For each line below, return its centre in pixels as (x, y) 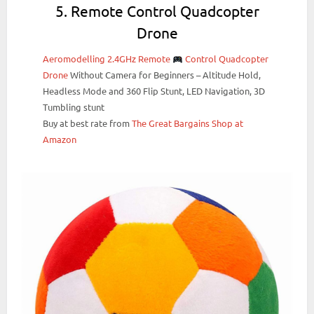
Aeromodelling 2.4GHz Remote (108, 59)
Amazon (60, 139)
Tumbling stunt (74, 107)
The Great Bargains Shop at (188, 123)
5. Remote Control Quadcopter (157, 11)
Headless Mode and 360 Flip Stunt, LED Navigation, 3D (154, 91)
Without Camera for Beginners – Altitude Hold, (165, 75)
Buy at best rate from (88, 123)
